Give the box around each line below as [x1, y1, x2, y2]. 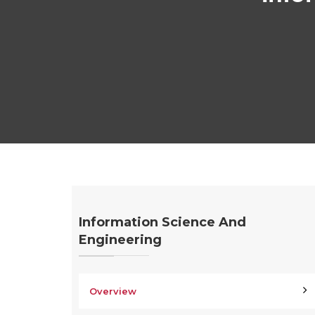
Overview [89, 285, 136, 297]
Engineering [79, 232, 162, 247]
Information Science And [79, 214, 246, 230]
